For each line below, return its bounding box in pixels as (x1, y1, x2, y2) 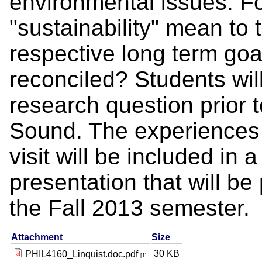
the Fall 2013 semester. (9, 195, 250, 220)
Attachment (11, 232, 63, 242)
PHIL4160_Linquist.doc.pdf (25, 249, 138, 259)
